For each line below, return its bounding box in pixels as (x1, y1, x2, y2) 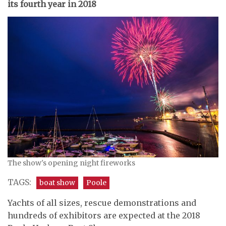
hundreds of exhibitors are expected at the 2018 (8, 210, 200, 220)
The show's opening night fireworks (8, 158, 135, 167)
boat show (39, 178, 75, 187)
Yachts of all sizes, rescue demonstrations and (8, 197, 196, 208)
